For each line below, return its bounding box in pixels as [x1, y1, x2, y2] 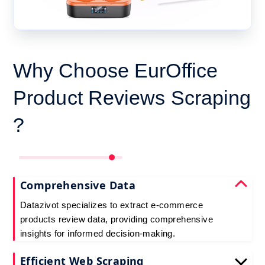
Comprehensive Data [20, 177, 136, 192]
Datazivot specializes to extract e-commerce [20, 199, 203, 210]
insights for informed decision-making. [20, 228, 176, 238]
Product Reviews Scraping [13, 86, 251, 109]
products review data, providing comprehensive [20, 214, 213, 224]
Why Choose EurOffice [13, 59, 218, 82]
